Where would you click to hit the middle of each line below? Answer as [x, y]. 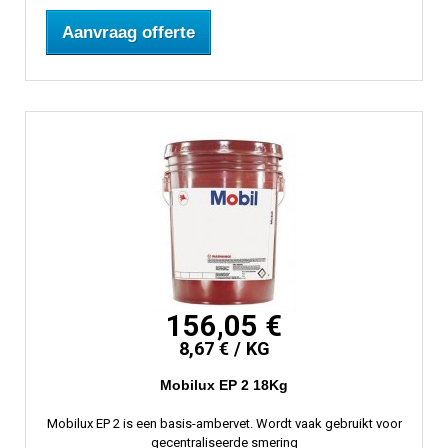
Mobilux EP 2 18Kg [224, 385]
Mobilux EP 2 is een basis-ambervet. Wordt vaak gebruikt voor [224, 424]
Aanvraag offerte [128, 33]
